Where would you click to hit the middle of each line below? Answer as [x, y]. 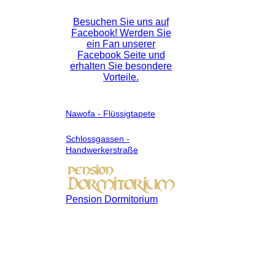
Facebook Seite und [121, 55]
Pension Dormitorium [112, 199]
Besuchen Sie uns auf [121, 21]
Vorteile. [121, 77]
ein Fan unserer [121, 44]
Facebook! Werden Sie [121, 33]
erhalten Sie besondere [121, 66]
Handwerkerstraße [102, 149]
